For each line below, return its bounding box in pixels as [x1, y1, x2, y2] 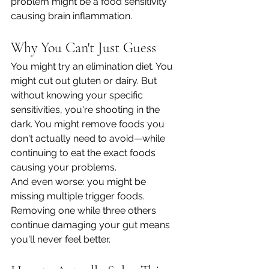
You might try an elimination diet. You [11, 61, 175, 72]
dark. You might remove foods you [11, 118, 167, 130]
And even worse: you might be [11, 176, 148, 187]
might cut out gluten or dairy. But [11, 75, 159, 86]
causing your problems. [11, 162, 116, 173]
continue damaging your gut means [11, 219, 172, 231]
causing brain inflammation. [11, 10, 132, 22]
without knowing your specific [11, 89, 145, 101]
